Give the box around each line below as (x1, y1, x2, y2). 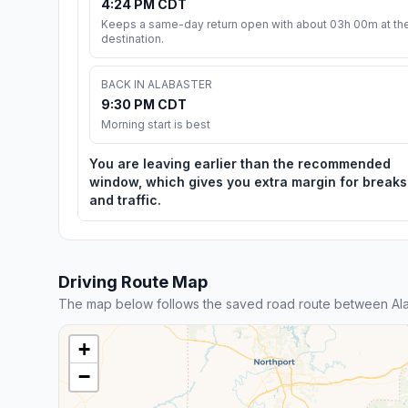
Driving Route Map (58, 271, 208, 291)
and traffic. (89, 191, 161, 208)
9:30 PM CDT (101, 96, 187, 112)
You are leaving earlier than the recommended (89, 155, 391, 171)
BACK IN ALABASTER (101, 76, 212, 91)
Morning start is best (101, 117, 210, 131)
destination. (101, 31, 164, 46)
